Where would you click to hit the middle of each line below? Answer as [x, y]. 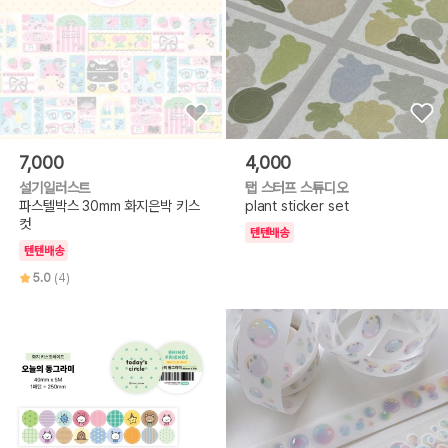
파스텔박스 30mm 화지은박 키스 [109, 205]
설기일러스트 [55, 187]
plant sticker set [296, 205]
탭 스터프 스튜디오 [296, 187]
